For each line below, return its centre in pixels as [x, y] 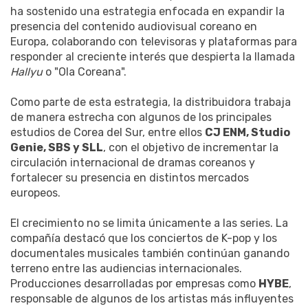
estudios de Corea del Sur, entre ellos [108, 133]
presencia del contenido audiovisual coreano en [134, 27]
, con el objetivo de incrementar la [191, 148]
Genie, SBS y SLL [57, 148]
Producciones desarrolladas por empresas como [134, 284]
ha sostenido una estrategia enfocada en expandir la [147, 12]
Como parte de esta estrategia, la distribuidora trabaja [151, 102]
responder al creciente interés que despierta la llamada [153, 57]
